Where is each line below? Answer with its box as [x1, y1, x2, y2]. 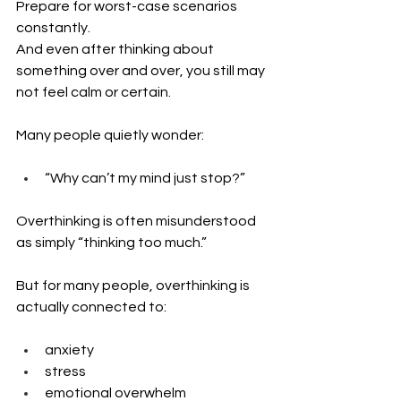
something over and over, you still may [16, 64, 268, 78]
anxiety [45, 343, 94, 357]
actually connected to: [16, 300, 166, 314]
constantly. [16, 21, 93, 35]
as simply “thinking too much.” [16, 235, 207, 250]
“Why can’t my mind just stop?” [45, 171, 245, 185]
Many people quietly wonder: [16, 128, 207, 142]
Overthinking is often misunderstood [16, 214, 259, 228]
